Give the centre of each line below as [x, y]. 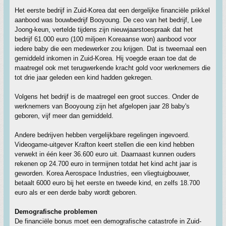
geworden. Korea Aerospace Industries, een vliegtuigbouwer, [102, 174]
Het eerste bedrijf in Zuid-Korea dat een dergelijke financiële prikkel [112, 11]
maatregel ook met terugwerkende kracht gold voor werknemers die [112, 68]
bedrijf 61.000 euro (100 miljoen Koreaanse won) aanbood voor [105, 39]
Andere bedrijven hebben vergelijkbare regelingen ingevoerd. [102, 135]
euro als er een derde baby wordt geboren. [76, 193]
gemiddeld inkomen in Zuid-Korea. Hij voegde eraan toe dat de [105, 59]
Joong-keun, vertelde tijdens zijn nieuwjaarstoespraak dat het [104, 30]
